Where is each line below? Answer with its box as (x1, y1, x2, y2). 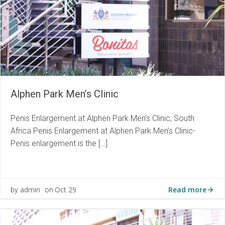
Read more (168, 184, 206, 194)
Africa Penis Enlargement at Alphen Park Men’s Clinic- (11, 126, 195, 136)
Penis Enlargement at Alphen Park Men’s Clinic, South (11, 113, 194, 123)
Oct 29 (55, 185, 76, 195)
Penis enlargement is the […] (11, 138, 107, 148)
